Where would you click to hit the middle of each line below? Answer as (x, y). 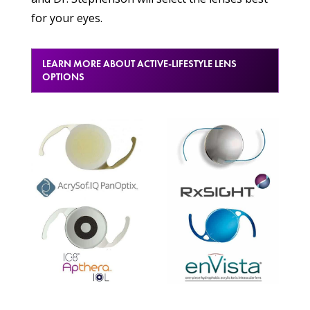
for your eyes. (66, 18)
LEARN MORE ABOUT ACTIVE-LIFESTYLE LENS (139, 64)
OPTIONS (63, 77)
